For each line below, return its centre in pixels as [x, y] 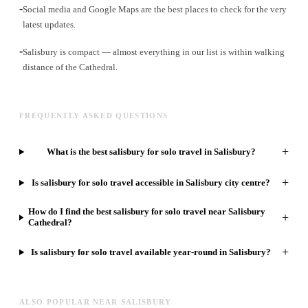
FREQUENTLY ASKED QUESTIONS [94, 116]
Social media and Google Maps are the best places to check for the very [155, 10]
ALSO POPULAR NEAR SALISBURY [96, 302]
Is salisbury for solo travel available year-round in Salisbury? [151, 252]
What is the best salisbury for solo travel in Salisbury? [151, 151]
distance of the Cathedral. [70, 67]
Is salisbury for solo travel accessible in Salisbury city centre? [151, 182]
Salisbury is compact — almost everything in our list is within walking [154, 52]
